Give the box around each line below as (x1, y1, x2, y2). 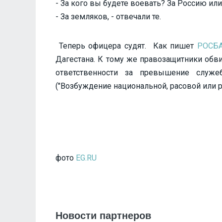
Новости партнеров (55, 210, 151, 221)
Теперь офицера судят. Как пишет (55, 41, 198, 51)
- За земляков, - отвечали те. (55, 11, 161, 21)
